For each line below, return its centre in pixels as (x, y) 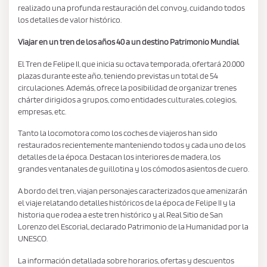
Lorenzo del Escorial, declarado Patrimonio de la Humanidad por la (133, 227)
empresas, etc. (42, 111)
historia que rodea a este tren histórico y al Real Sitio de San (120, 215)
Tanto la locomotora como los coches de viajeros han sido (118, 133)
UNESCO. (33, 239)
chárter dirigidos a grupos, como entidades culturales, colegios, (127, 99)
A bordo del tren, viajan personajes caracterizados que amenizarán (133, 191)
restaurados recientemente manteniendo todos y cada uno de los (132, 145)
